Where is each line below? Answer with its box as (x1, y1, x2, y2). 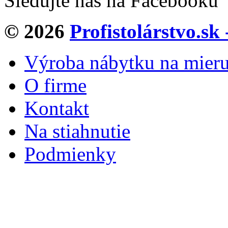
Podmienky (24, 143, 116, 165)
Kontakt (24, 97, 89, 120)
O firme (24, 74, 87, 97)
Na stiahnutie (24, 120, 130, 142)
